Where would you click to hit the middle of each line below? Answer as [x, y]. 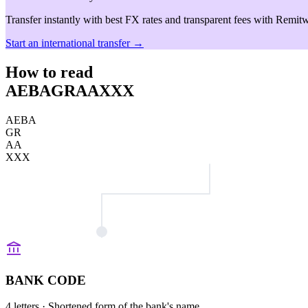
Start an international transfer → [75, 43]
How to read [49, 72]
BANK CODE [46, 280]
